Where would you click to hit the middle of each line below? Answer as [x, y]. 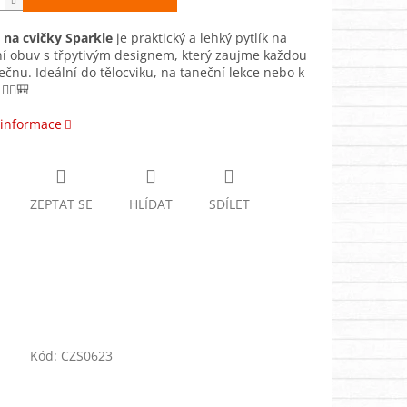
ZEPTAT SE [61, 204]
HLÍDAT [150, 204]
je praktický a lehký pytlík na [199, 38]
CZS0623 [87, 356]
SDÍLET [229, 204]
